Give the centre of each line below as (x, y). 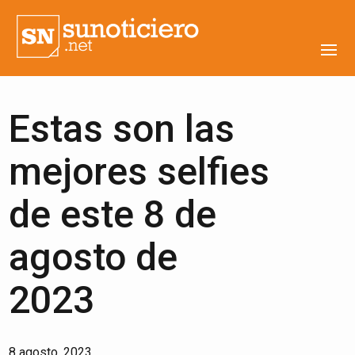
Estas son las (122, 129)
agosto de (94, 257)
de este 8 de (113, 214)
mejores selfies (139, 172)
